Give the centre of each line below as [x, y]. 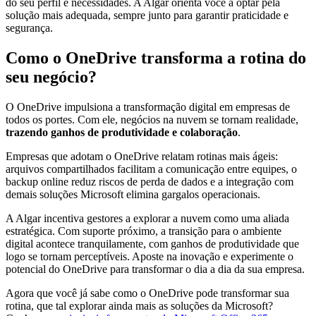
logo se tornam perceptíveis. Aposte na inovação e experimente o [150, 256]
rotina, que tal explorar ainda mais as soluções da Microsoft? [139, 305]
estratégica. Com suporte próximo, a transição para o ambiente [144, 231]
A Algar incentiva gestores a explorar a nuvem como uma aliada [147, 218]
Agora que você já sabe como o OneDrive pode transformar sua [147, 293]
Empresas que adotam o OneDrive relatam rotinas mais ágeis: [142, 156]
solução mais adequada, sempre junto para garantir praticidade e [147, 16]
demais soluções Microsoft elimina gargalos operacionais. [133, 194]
